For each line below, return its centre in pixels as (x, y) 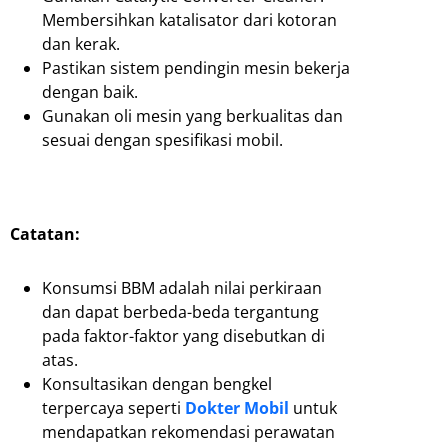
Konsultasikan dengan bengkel (157, 384)
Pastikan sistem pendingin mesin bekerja (196, 68)
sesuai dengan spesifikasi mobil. (162, 140)
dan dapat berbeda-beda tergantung (180, 312)
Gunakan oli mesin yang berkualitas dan (192, 116)
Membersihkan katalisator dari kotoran (189, 20)
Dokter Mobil (237, 408)
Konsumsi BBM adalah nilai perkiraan (182, 288)
